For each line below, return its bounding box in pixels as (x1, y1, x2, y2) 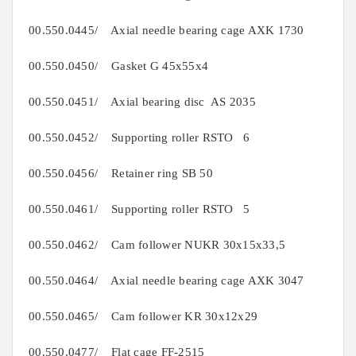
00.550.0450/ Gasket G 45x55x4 (29, 60, 208, 73)
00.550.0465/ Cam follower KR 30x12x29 (29, 310, 257, 323)
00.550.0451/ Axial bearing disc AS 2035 (29, 95, 256, 109)
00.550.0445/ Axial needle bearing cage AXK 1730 (29, 24, 304, 37)
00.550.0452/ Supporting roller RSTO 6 (29, 131, 250, 145)
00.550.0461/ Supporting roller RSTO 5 (29, 203, 250, 216)
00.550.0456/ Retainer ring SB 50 (29, 167, 213, 180)
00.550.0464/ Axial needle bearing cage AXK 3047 (29, 274, 304, 288)
